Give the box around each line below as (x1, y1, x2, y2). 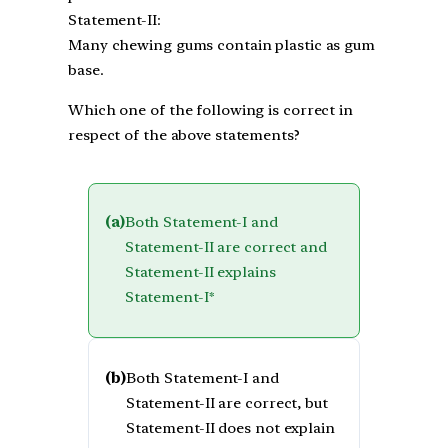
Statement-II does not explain (125, 418, 335, 437)
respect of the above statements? (68, 125, 300, 144)
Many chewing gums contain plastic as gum (68, 36, 375, 54)
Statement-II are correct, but (125, 393, 328, 412)
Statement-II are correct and (124, 238, 327, 257)
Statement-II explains (124, 263, 276, 282)
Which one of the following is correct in (68, 100, 353, 119)
